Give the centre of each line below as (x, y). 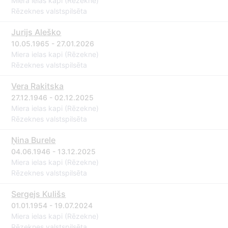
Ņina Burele (34, 140)
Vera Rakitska (38, 86)
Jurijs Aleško (36, 32)
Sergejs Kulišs (39, 194)
